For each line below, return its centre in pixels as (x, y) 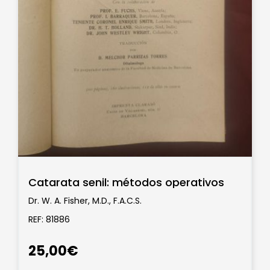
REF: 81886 (49, 220)
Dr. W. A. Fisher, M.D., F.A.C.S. (85, 200)
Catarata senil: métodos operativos (126, 183)
